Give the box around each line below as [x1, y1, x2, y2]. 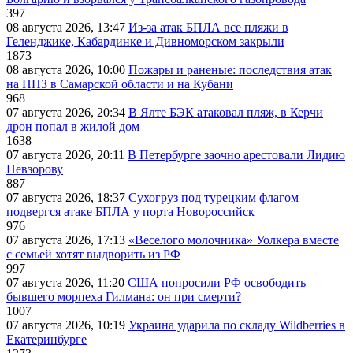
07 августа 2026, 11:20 [6, 276, 128, 290]
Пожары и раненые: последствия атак [128, 63, 332, 77]
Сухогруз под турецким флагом [128, 191, 299, 205]
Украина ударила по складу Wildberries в [128, 318, 345, 333]
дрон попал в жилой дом [6, 120, 139, 134]
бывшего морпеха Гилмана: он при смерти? [6, 290, 241, 304]
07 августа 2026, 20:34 [6, 106, 128, 120]
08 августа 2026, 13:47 [6, 20, 128, 35]
